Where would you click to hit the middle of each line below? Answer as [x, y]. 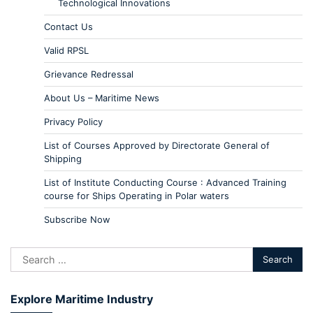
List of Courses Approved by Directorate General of [157, 145]
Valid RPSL [66, 50]
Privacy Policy [73, 121]
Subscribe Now [77, 219]
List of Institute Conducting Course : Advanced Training [165, 182]
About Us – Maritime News [102, 97]
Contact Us [68, 26]
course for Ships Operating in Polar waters [137, 195]
